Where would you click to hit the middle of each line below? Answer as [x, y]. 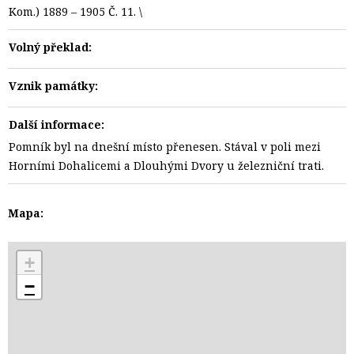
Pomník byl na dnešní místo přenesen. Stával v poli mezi [165, 147]
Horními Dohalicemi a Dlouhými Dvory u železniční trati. [166, 166]
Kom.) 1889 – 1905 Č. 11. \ [75, 11]
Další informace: [56, 124]
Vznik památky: [53, 86]
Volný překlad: [50, 47]
